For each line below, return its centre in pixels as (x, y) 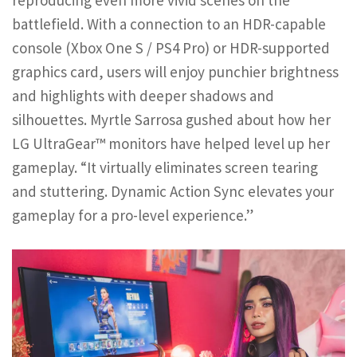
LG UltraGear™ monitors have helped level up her (171, 143)
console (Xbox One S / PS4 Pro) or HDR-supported (171, 47)
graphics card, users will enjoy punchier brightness (175, 71)
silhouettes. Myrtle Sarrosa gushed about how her (171, 119)
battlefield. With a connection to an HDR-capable (169, 24)
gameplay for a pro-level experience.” (133, 215)
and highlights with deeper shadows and (143, 95)
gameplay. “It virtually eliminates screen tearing (165, 167)
